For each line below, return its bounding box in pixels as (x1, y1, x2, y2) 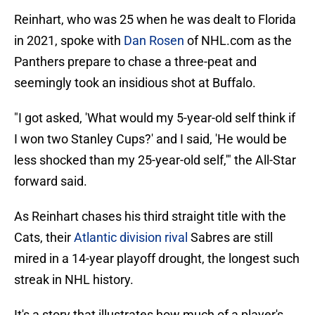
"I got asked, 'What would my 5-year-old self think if (14, 110, 295, 126)
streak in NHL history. (14, 272, 134, 288)
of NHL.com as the (184, 33, 292, 49)
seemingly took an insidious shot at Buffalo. (14, 75, 256, 91)
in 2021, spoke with (14, 33, 124, 49)
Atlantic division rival (74, 230, 188, 245)
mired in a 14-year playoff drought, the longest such (14, 251, 300, 266)
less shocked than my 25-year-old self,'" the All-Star (14, 153, 296, 168)
